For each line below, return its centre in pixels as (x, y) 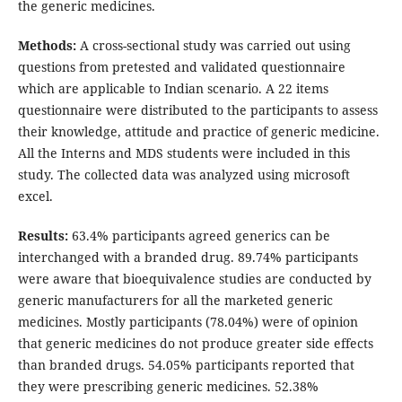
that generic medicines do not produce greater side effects (195, 344)
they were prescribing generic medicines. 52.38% (168, 387)
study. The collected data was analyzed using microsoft (184, 175)
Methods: (47, 46)
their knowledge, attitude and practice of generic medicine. (198, 132)
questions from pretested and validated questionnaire (181, 67)
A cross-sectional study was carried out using (213, 46)
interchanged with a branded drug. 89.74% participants (188, 258)
